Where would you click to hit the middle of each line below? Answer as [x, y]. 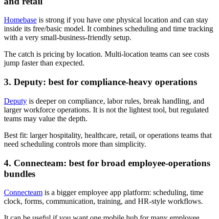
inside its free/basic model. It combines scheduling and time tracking [109, 29]
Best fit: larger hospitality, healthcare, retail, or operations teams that [108, 135]
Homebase [20, 20]
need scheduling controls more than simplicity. [75, 144]
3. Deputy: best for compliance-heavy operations [100, 82]
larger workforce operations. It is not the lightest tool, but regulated [106, 109]
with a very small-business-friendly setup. [68, 38]
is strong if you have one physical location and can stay [122, 20]
